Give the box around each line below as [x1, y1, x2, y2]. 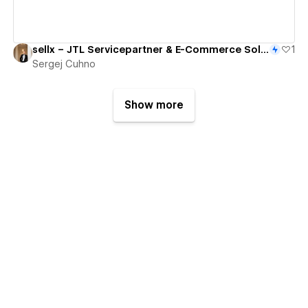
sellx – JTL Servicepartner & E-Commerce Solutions [260, 44, 269, 56]
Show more [124, 99, 184, 112]
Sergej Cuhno [32, 58, 96, 70]
